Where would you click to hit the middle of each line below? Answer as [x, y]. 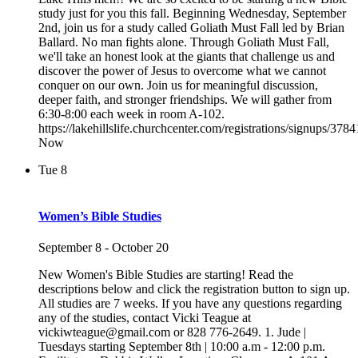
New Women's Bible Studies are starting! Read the [166, 274]
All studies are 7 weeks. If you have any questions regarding [190, 303]
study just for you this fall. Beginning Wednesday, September [192, 14]
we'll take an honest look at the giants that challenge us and [187, 57]
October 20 [140, 247]
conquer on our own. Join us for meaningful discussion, [178, 86]
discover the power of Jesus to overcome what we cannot [182, 71]
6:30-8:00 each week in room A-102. [131, 114]
